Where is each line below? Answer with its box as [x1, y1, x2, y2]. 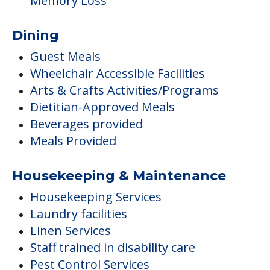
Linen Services [30, 222, 111, 239]
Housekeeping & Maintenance [12, 168, 226, 184]
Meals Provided [30, 133, 116, 149]
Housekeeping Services [30, 189, 162, 206]
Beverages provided [30, 116, 143, 133]
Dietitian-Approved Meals [30, 99, 175, 116]
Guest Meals [30, 48, 101, 65]
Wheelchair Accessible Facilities [30, 65, 205, 82]
